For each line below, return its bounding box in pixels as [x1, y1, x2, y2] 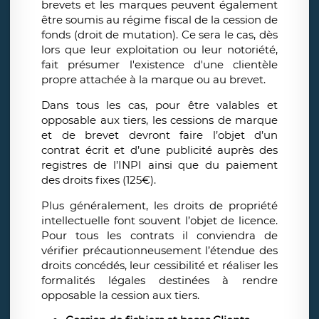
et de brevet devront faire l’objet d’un [41, 128, 278, 142]
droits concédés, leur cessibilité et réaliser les [41, 258, 278, 273]
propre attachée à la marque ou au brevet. [41, 73, 268, 87]
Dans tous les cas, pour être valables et [41, 98, 278, 113]
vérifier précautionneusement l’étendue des [41, 244, 278, 258]
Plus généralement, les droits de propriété [41, 199, 278, 213]
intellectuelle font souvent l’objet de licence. [41, 214, 278, 228]
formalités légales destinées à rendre [41, 273, 278, 288]
